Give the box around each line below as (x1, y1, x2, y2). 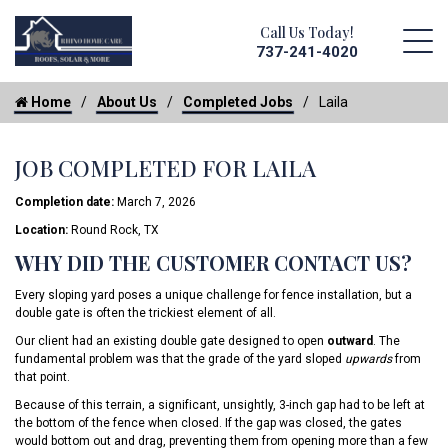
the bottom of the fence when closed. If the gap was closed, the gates (15, 416, 402, 430)
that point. (15, 370, 70, 384)
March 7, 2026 (117, 195, 196, 209)
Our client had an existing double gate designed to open (15, 334, 327, 348)
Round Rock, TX (71, 223, 159, 237)
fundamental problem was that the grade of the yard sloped (15, 352, 345, 366)
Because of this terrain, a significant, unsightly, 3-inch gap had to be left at (15, 398, 425, 412)
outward (327, 334, 373, 348)
